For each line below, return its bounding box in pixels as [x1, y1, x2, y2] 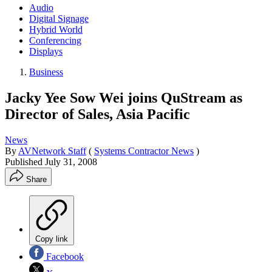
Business [29, 66, 63, 77]
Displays [29, 46, 63, 56]
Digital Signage [29, 13, 89, 24]
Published [5, 156, 45, 167]
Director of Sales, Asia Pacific [5, 106, 190, 122]
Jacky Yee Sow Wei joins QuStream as [5, 89, 242, 106]
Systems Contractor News [94, 145, 194, 156]
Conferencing [29, 35, 81, 46]
